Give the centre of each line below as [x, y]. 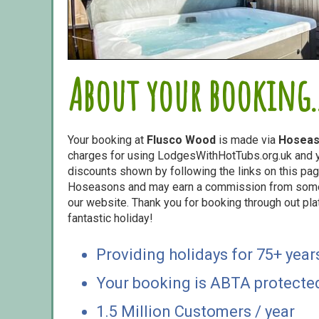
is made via [247, 140]
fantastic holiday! [110, 218]
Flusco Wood [181, 140]
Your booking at [107, 140]
